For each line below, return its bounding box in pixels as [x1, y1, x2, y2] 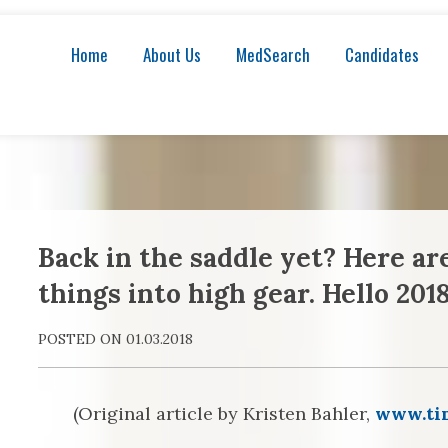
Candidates [345, 42, 419, 67]
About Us [143, 42, 201, 67]
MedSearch [236, 42, 310, 67]
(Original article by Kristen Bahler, [73, 402, 375, 425]
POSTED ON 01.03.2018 [38, 330, 193, 348]
